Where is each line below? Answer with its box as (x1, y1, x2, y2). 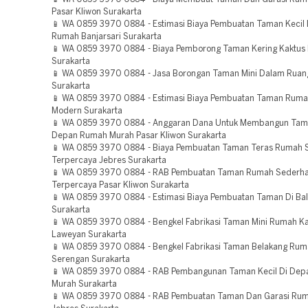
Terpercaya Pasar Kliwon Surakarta (52, 181, 189, 189)
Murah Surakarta (52, 280, 117, 288)
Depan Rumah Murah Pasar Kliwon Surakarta (52, 132, 226, 140)
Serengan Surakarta (52, 256, 130, 263)
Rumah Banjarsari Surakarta (52, 33, 162, 41)
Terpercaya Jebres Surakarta (52, 157, 166, 164)
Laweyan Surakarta (52, 231, 126, 239)
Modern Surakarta (52, 107, 122, 115)
